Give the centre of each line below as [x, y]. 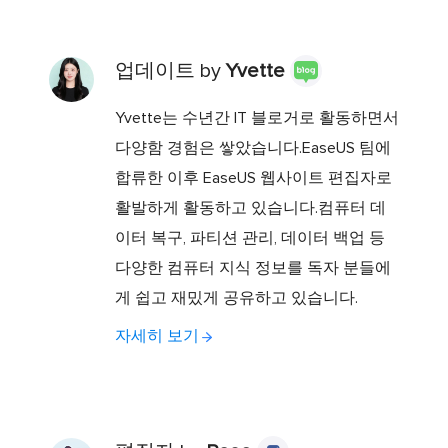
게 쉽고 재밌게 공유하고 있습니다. [236, 298]
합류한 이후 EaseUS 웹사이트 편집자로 [253, 178]
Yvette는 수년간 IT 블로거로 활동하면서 [256, 118]
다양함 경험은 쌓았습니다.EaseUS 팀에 [252, 148]
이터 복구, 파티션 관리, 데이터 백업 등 [249, 238]
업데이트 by [170, 71]
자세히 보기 [156, 336]
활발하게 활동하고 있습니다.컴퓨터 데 [250, 208]
